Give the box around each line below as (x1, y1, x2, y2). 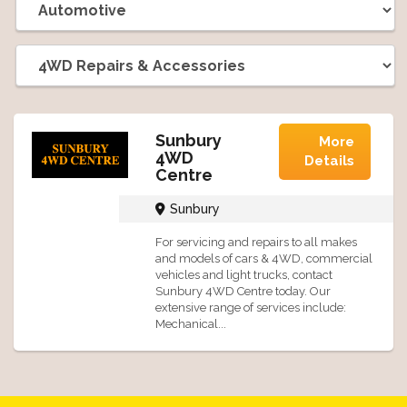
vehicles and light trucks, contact (154, 268, 333, 282)
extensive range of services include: (154, 301, 346, 314)
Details (303, 153, 354, 169)
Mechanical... (154, 317, 226, 331)
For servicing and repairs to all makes (154, 235, 357, 249)
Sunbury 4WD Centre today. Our (154, 284, 331, 298)
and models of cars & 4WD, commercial (154, 252, 372, 265)
